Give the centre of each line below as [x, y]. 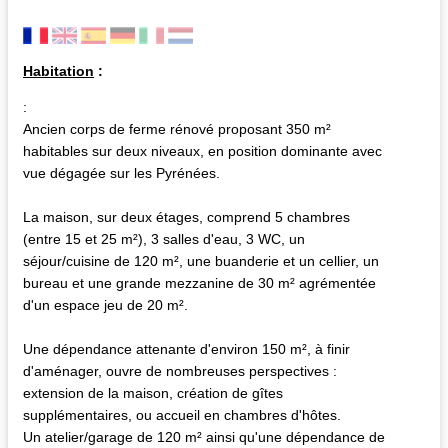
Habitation [58, 70]
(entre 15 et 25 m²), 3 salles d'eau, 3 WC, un [164, 238]
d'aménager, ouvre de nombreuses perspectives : [180, 370]
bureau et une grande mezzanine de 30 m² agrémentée [199, 282]
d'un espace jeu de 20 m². [105, 304]
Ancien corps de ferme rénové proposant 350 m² [177, 128]
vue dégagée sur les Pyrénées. [121, 172]
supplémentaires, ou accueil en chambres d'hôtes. [182, 414]
